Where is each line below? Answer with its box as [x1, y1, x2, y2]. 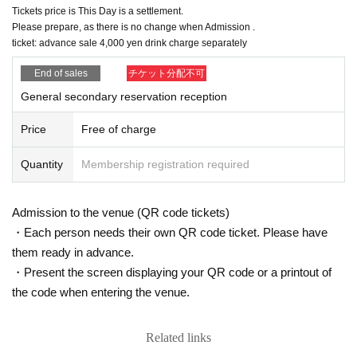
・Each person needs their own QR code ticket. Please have [12, 225, 328, 239]
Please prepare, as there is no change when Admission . [12, 21, 255, 33]
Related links [146, 330, 211, 344]
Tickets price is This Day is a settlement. [12, 5, 183, 17]
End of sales [33, 67, 88, 79]
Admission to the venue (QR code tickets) [12, 205, 229, 219]
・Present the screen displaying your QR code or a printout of [12, 265, 331, 279]
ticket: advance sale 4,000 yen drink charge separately [12, 37, 247, 49]
